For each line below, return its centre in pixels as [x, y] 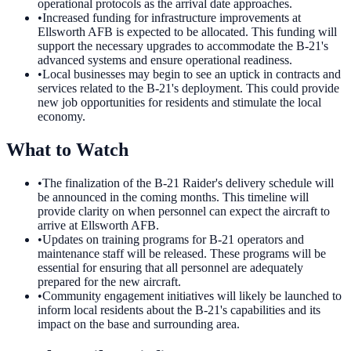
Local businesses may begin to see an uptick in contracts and [192, 74]
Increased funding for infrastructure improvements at [172, 18]
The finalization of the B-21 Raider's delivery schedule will [188, 183]
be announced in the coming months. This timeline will [173, 197]
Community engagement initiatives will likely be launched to [192, 296]
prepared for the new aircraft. [109, 282]
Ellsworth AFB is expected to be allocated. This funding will [187, 32]
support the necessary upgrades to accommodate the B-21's [183, 46]
